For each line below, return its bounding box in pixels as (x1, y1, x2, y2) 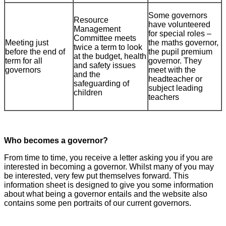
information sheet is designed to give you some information (4, 181, 213, 190)
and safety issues (74, 61, 136, 70)
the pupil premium (148, 47, 212, 56)
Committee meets (74, 34, 136, 43)
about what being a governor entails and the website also (4, 190, 207, 199)
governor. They (148, 56, 202, 66)
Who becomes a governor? (4, 136, 108, 145)
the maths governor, (148, 38, 218, 47)
